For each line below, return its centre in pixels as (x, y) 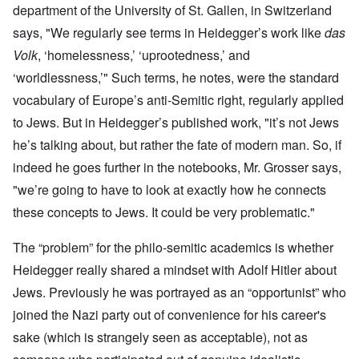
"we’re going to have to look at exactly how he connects (169, 190)
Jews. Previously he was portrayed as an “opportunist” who (179, 292)
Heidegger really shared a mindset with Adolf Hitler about (175, 270)
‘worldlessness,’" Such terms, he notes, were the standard (176, 78)
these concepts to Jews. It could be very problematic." (164, 212)
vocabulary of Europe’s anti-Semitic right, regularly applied (178, 100)
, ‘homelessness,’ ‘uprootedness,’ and (144, 55)
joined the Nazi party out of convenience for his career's (169, 315)
